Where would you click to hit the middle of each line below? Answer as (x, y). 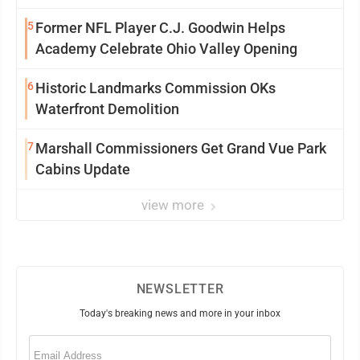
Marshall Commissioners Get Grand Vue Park (181, 148)
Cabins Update (83, 169)
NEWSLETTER (180, 289)
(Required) (67, 340)
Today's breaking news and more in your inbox (180, 313)
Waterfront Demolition (107, 109)
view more (174, 205)
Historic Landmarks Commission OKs (155, 88)
